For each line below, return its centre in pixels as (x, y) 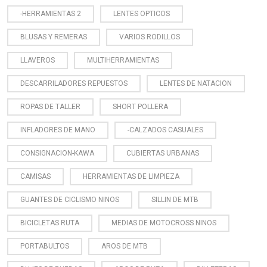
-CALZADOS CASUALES (165, 130)
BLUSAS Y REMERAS (54, 37)
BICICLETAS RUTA (50, 223)
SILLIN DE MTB (175, 199)
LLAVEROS (38, 60)
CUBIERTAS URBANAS (163, 153)
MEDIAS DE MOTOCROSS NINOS (164, 223)
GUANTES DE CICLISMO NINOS (70, 199)
